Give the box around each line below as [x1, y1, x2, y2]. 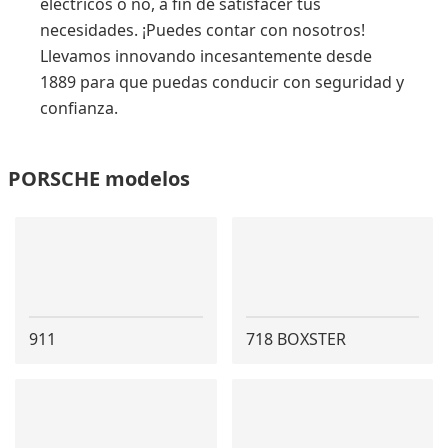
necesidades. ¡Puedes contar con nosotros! [40, 19, 365, 41]
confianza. [40, 97, 118, 119]
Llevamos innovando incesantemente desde [40, 45, 372, 67]
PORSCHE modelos [7, 165, 190, 192]
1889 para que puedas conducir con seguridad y [40, 71, 404, 93]
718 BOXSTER [245, 328, 346, 350]
